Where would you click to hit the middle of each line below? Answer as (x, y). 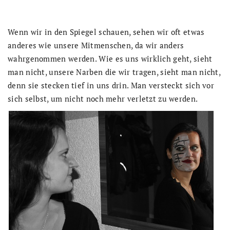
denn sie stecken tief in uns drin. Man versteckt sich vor (111, 85)
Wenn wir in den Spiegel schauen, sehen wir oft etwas (106, 32)
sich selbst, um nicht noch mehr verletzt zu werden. (103, 99)
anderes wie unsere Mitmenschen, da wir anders (96, 45)
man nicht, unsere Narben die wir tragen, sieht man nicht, (114, 72)
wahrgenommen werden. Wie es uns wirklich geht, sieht (110, 59)
